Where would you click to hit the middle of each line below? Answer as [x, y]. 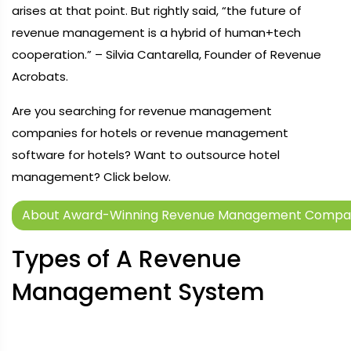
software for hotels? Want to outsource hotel [146, 155]
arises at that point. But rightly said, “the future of [157, 11]
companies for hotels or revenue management [150, 133]
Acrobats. [40, 76]
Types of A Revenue [127, 259]
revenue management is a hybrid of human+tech [156, 33]
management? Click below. [91, 177]
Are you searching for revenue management [142, 111]
